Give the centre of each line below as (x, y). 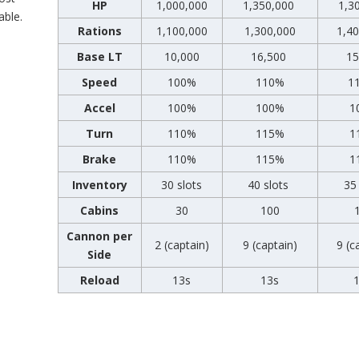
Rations (99, 31)
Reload (99, 280)
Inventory (99, 185)
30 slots (182, 185)
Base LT (99, 57)
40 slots (270, 185)
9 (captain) (270, 245)
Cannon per (100, 236)
